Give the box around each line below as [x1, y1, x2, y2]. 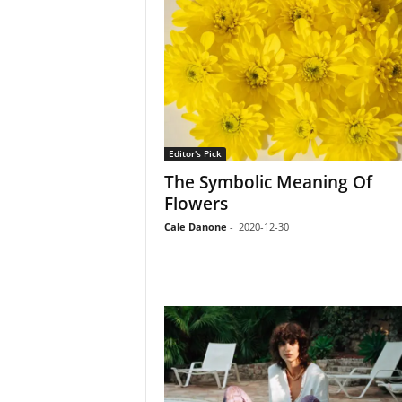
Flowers [163, 191, 228, 215]
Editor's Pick [168, 146, 222, 160]
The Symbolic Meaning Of [163, 170, 372, 194]
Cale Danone [163, 219, 227, 233]
